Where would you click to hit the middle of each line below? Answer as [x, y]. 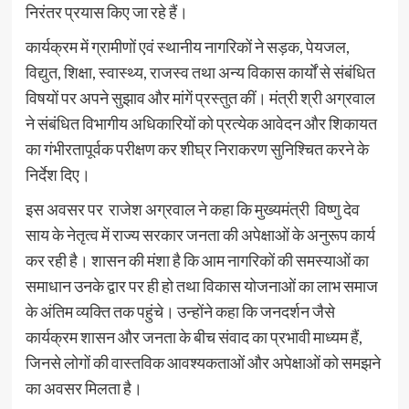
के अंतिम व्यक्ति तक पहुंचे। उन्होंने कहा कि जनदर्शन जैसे [180, 311]
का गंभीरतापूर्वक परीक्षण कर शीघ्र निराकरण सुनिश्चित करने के [197, 148]
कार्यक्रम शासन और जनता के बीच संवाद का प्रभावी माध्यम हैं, [194, 336]
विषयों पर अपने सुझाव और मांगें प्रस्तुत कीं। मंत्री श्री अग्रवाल [200, 97]
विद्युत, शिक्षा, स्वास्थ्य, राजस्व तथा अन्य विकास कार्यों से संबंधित [200, 72]
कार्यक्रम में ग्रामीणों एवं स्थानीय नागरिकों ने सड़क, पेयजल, [187, 46]
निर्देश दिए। [58, 174]
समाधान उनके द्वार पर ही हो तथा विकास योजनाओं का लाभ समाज [201, 285]
